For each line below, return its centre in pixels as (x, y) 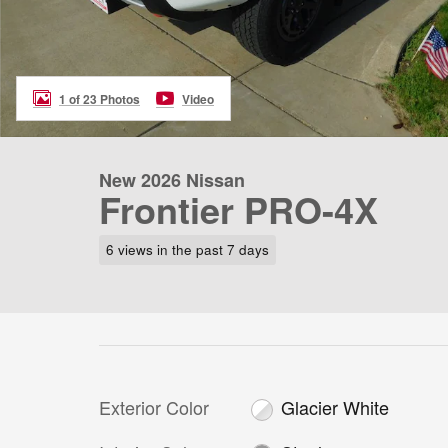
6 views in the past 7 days (187, 249)
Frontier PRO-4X (238, 209)
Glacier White (335, 406)
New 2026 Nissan (172, 180)
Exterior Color (154, 406)
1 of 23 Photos (99, 98)
